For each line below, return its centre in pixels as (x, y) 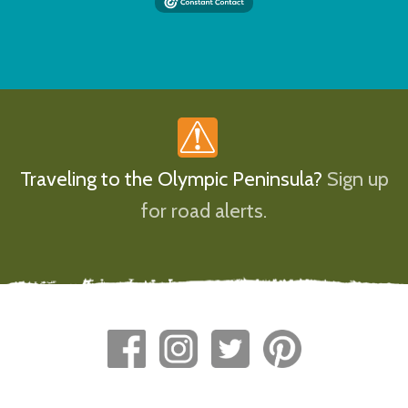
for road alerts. (204, 210)
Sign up (357, 178)
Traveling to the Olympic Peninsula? (173, 178)
